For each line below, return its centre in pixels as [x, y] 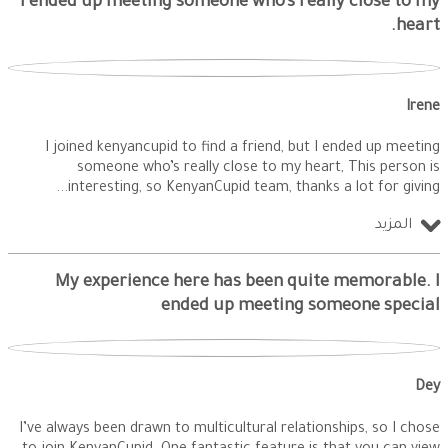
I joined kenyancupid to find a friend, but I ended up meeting [242, 149]
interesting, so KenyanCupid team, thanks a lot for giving [254, 189]
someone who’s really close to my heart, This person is [258, 169]
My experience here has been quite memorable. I [247, 284]
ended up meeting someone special [300, 308]
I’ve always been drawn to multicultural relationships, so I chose [229, 429]
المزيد [393, 225]
